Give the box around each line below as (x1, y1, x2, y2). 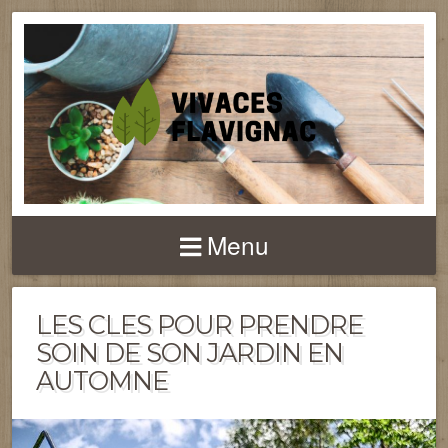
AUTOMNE (36, 365, 168, 396)
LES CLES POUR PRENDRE (36, 309, 363, 340)
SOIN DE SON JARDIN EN (36, 337, 343, 368)
